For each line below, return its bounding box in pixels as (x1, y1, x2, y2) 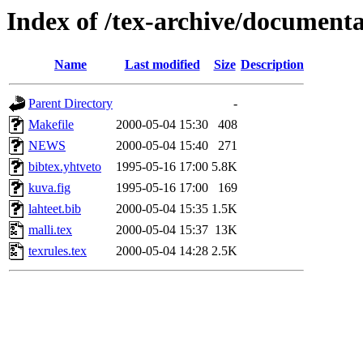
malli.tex (28, 223, 72, 237)
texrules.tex (28, 244, 87, 258)
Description (241, 58, 304, 72)
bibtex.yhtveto (28, 160, 101, 174)
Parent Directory (28, 96, 113, 111)
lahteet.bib (28, 202, 81, 216)
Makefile (28, 117, 74, 132)
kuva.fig (28, 181, 70, 195)
